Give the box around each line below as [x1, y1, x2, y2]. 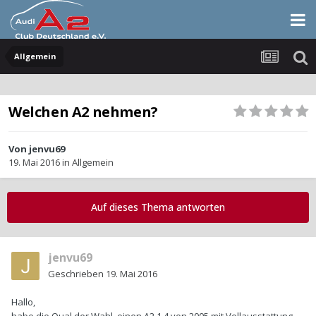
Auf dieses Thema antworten [91, 200, 225, 214]
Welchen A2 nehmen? [8, 102, 158, 122]
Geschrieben [48, 267, 106, 281]
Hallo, [11, 296, 35, 309]
